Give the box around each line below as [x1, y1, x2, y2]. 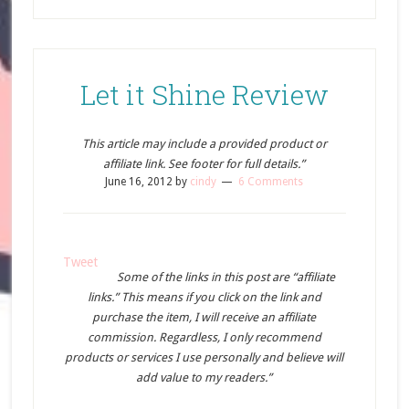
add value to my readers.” [136, 371, 273, 384]
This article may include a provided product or [81, 137, 327, 151]
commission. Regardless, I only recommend [87, 330, 321, 344]
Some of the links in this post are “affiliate [117, 270, 336, 284]
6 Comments [238, 175, 304, 188]
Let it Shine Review [79, 77, 329, 112]
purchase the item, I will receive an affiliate [92, 310, 317, 324]
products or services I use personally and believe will [65, 351, 344, 364]
